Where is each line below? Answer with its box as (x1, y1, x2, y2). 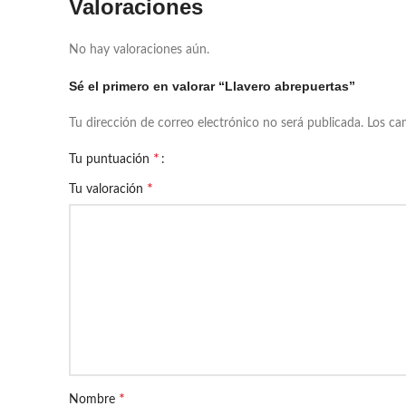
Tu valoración (69, 183, 147, 196)
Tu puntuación (69, 153, 153, 166)
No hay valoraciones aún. (69, 43, 209, 56)
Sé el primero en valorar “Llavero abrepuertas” (69, 79, 355, 93)
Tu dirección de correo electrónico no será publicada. (69, 117, 363, 130)
